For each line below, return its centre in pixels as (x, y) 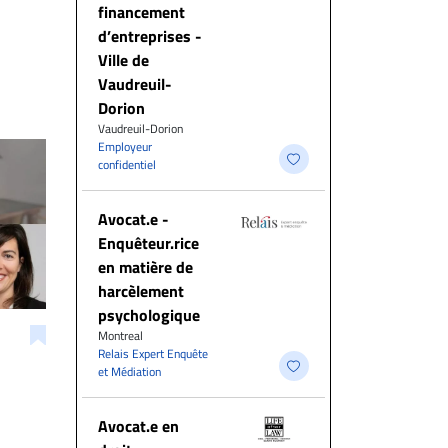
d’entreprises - (150, 36)
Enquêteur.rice (148, 243)
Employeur (125, 146)
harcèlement (141, 291)
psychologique (149, 315)
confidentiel (127, 164)
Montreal (120, 335)
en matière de (145, 267)
